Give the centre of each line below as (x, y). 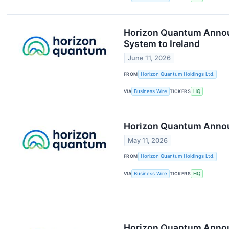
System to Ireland (162, 44)
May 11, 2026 (148, 140)
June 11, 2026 (150, 58)
